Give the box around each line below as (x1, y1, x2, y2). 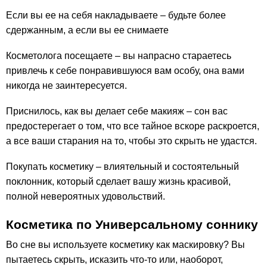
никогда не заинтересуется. (6, 80, 127, 91)
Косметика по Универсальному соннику (6, 217, 258, 231)
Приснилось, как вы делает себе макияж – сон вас (6, 106, 228, 117)
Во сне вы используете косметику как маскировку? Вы (6, 240, 245, 250)
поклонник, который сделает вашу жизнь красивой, (6, 176, 231, 187)
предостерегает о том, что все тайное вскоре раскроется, (6, 121, 259, 132)
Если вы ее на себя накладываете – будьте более (6, 10, 226, 21)
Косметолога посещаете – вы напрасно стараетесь (6, 51, 231, 61)
